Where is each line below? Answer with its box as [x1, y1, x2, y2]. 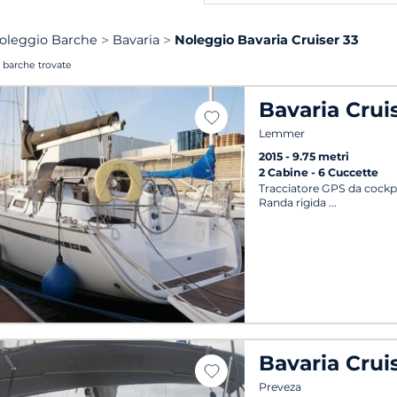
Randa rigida [259, 195, 327, 209]
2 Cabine [259, 165, 312, 179]
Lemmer [259, 126, 306, 140]
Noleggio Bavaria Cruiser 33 [175, 31, 359, 48]
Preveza [259, 379, 302, 393]
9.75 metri [292, 149, 350, 163]
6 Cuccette [318, 165, 379, 179]
